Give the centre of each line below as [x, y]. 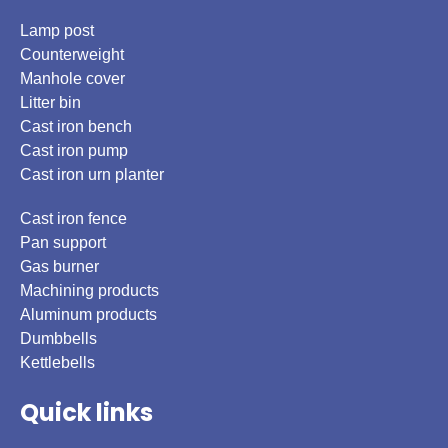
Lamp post [57, 31]
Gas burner [59, 267]
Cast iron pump [74, 151]
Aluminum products [88, 315]
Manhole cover [72, 79]
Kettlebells [57, 363]
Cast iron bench [76, 127]
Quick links [86, 413]
